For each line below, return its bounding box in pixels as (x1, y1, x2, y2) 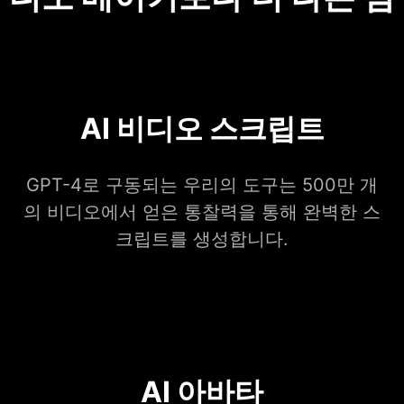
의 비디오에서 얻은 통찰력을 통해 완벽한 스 (23, 201, 381, 224)
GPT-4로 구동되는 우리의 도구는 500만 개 (26, 174, 378, 197)
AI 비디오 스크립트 (79, 111, 325, 147)
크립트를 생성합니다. (115, 228, 289, 251)
